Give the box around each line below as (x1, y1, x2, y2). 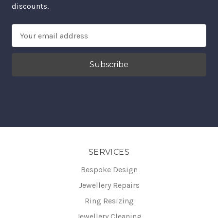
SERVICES (88, 147, 130, 157)
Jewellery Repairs (78, 181, 140, 190)
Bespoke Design (80, 165, 138, 175)
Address (12, 36, 40, 46)
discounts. (12, 1, 49, 11)
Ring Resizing (84, 196, 134, 206)
